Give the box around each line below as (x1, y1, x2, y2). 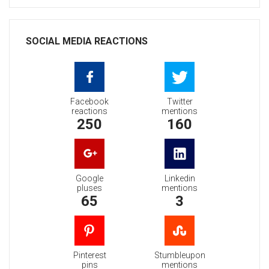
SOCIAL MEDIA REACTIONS (26, 35, 148, 47)
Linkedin (164, 174, 195, 184)
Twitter (166, 97, 193, 107)
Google (76, 174, 103, 184)
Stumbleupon (154, 250, 205, 261)
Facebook (70, 97, 109, 107)
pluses (77, 183, 102, 193)
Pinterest (73, 250, 106, 261)
